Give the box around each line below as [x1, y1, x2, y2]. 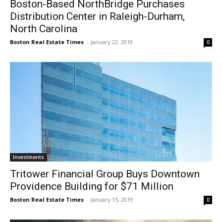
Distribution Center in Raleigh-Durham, [10, 10, 185, 22]
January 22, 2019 [91, 38, 133, 46]
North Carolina [10, 22, 77, 35]
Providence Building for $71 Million [10, 180, 173, 193]
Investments [13, 154, 44, 161]
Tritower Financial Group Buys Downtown [10, 168, 200, 180]
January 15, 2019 [91, 196, 133, 204]
